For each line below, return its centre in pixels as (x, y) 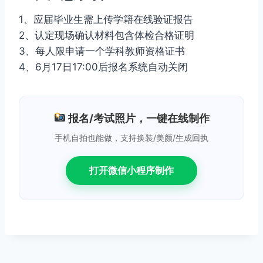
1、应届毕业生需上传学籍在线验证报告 (106, 19)
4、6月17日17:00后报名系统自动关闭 (103, 67)
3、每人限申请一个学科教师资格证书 (102, 51)
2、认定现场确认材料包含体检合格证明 (107, 35)
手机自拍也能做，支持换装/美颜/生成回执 (131, 137)
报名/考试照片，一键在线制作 (137, 118)
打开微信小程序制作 (131, 170)
